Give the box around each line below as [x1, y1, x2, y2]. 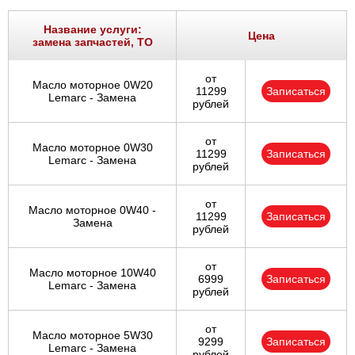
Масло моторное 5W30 [32, 329, 153, 342]
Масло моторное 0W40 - [29, 204, 156, 217]
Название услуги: [43, 23, 142, 36]
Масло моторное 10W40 [29, 266, 156, 280]
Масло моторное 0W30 [32, 141, 153, 155]
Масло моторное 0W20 [32, 78, 153, 92]
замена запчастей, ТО [32, 36, 153, 49]
